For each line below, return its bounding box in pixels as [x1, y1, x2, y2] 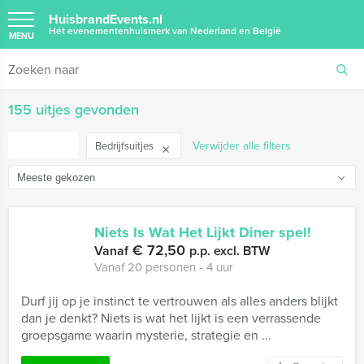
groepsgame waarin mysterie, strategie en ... [21, 326, 271, 344]
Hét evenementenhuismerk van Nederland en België [49, 24, 281, 37]
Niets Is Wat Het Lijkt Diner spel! [94, 222, 311, 243]
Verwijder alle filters [193, 137, 291, 154]
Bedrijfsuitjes [95, 138, 156, 153]
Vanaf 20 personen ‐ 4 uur [94, 258, 233, 275]
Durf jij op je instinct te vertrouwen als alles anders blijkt [21, 292, 338, 310]
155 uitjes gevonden [8, 99, 139, 119]
